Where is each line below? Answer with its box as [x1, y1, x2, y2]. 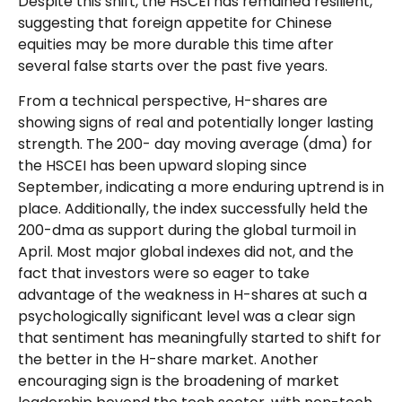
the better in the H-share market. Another [18, 348, 319, 370]
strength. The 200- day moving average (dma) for [18, 133, 372, 154]
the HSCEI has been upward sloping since [18, 154, 307, 176]
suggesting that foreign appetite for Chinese [18, 12, 332, 33]
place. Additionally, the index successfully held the [18, 197, 368, 219]
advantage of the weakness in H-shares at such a [18, 284, 367, 305]
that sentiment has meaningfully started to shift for [18, 327, 381, 348]
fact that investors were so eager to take [18, 262, 310, 284]
